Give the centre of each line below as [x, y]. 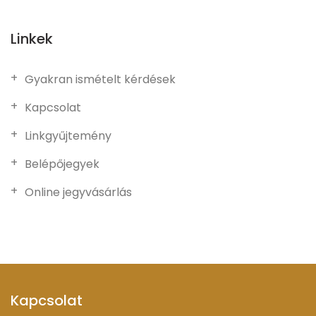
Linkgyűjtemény [68, 136]
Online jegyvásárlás [78, 192]
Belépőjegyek [62, 164]
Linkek [32, 39]
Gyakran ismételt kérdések [100, 79]
